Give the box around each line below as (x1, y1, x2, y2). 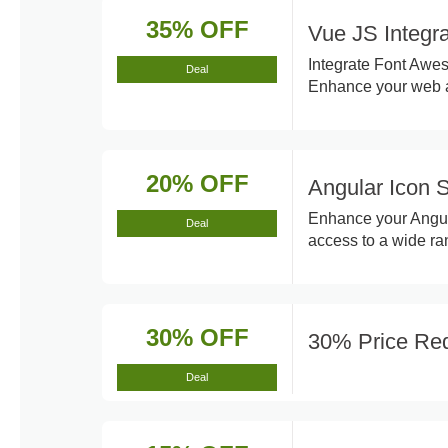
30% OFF (145, 324, 249, 351)
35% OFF (145, 16, 249, 43)
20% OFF (145, 170, 249, 197)
